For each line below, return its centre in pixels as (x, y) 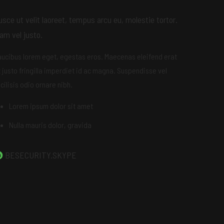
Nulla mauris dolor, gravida (50, 125)
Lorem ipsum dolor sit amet (51, 106)
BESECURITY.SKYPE (40, 155)
